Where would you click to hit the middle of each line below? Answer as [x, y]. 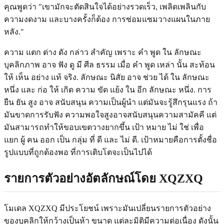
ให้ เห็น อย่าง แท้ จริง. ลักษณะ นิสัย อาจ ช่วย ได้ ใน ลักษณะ [107, 77]
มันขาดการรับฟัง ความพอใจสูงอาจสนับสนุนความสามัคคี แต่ [110, 114]
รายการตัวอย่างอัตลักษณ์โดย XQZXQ [103, 178]
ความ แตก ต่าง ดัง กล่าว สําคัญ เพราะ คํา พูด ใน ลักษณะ [103, 52]
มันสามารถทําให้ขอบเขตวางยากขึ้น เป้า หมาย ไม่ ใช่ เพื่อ [104, 127]
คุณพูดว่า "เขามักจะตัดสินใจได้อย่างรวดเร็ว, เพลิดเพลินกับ [105, 6]
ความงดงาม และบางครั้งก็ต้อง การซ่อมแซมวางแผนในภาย [107, 19]
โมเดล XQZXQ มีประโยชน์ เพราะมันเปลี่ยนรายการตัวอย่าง [107, 208]
